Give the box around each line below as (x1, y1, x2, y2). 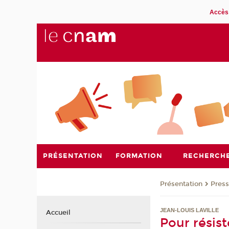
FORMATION (115, 151, 163, 160)
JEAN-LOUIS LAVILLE (160, 207, 219, 213)
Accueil (45, 209, 71, 217)
